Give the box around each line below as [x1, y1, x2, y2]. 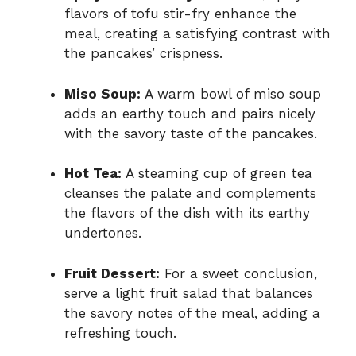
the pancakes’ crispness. [64, 45, 222, 62]
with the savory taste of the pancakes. [64, 125, 317, 141]
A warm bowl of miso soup [141, 85, 321, 102]
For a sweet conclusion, [160, 265, 317, 281]
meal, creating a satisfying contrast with [64, 25, 331, 42]
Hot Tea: [64, 165, 122, 182]
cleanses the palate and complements [64, 185, 316, 202]
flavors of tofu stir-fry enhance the [64, 6, 296, 22]
